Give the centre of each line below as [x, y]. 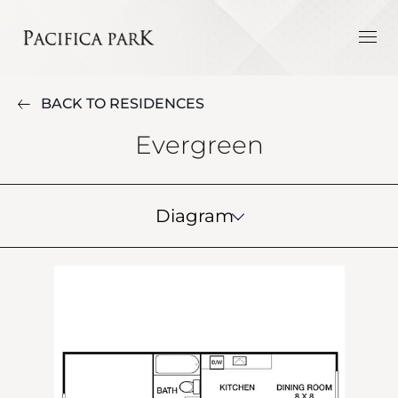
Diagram [195, 216]
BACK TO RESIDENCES [123, 103]
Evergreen [199, 145]
